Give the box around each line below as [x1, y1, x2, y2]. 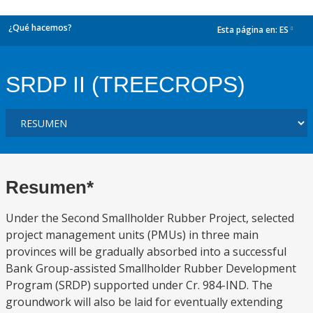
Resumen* [6, 177, 94, 198]
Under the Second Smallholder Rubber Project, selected [6, 210, 294, 226]
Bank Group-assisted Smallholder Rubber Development [6, 261, 296, 276]
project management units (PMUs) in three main [6, 227, 259, 242]
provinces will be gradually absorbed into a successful [6, 244, 286, 259]
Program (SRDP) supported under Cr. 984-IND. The [6, 277, 272, 293]
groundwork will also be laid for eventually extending [6, 294, 283, 310]
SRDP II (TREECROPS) [6, 72, 245, 97]
